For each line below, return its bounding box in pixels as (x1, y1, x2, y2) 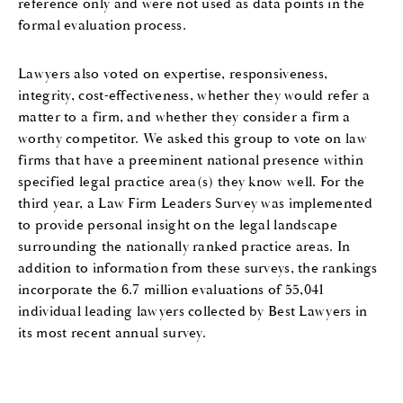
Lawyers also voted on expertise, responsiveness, (18, 64, 328, 83)
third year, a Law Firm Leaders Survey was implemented (18, 193, 372, 212)
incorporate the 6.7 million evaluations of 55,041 (18, 280, 325, 299)
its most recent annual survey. (18, 323, 207, 342)
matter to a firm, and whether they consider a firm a (18, 107, 351, 126)
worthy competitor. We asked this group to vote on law (18, 129, 367, 148)
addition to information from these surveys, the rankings (18, 258, 378, 277)
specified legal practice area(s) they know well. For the (18, 172, 365, 191)
